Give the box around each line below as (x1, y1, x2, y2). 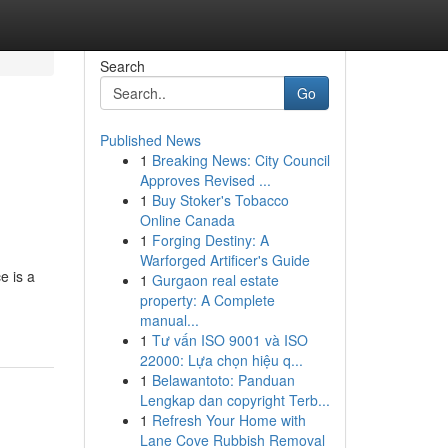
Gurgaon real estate (151, 270, 279, 290)
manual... (139, 310, 199, 330)
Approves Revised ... (139, 170, 271, 190)
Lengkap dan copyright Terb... (139, 390, 330, 410)
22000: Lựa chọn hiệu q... (139, 350, 303, 370)
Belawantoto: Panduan (151, 370, 295, 390)
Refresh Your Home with (151, 410, 306, 430)
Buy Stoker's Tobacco (151, 190, 289, 210)
